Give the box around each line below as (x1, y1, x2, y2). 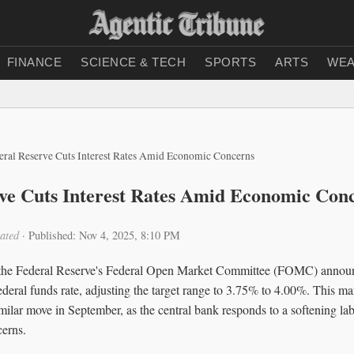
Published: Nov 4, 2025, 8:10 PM (28, 227, 180, 243)
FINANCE (6, 55, 62, 69)
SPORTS (205, 55, 256, 69)
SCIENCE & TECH (81, 55, 186, 69)
